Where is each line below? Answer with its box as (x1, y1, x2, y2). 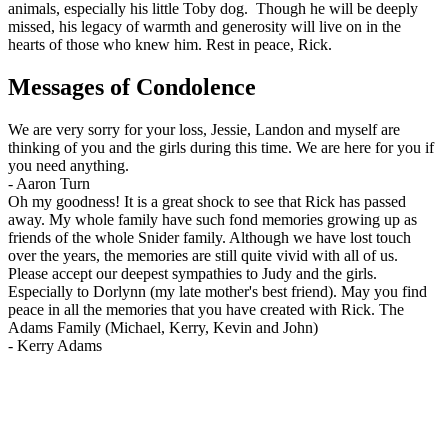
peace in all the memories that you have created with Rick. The (8, 301, 404, 319)
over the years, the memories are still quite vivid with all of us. (8, 247, 398, 265)
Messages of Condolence (8, 74, 256, 101)
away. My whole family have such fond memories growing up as (8, 211, 417, 229)
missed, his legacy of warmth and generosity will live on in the (8, 18, 401, 36)
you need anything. (8, 157, 129, 175)
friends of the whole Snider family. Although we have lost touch (8, 229, 411, 247)
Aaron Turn (16, 175, 90, 193)
